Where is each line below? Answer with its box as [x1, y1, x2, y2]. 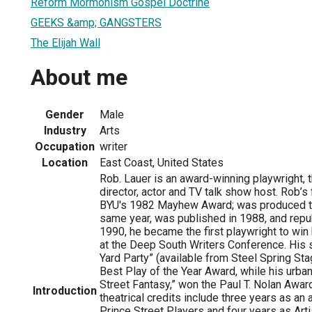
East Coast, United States [100, 155, 224, 169]
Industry [43, 123, 86, 137]
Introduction [33, 283, 97, 297]
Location [42, 155, 88, 169]
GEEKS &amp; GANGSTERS [31, 15, 162, 29]
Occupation [35, 139, 95, 153]
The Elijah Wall [31, 36, 100, 49]
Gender [45, 107, 84, 121]
